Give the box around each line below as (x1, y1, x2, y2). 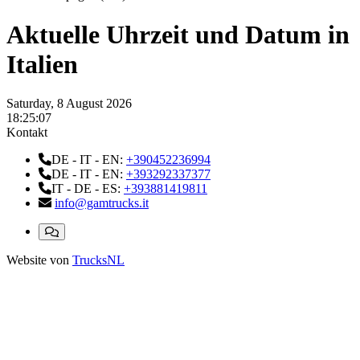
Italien (6, 49, 78, 79)
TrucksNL (72, 253, 125, 268)
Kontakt (6, 125, 47, 140)
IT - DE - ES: (51, 182, 124, 196)
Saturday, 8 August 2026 (6, 96, 132, 111)
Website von (6, 253, 69, 268)
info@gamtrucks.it (55, 196, 149, 211)
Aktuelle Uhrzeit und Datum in (6, 19, 350, 49)
